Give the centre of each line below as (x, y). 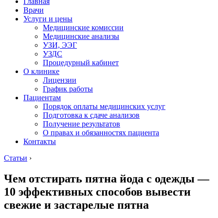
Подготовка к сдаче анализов (91, 115)
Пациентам (42, 98)
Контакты (40, 141)
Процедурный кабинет (81, 63)
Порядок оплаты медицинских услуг (104, 106)
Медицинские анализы (81, 36)
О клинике (41, 71)
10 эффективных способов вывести (97, 191)
